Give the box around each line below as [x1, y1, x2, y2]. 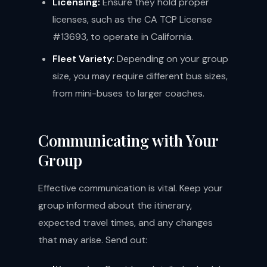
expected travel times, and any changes [38, 216, 213, 229]
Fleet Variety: [52, 52, 114, 65]
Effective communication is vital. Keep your [38, 182, 223, 194]
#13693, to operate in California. [52, 30, 193, 43]
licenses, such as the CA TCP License [52, 13, 212, 26]
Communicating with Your [38, 130, 218, 150]
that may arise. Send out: [38, 234, 147, 246]
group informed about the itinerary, [38, 199, 192, 212]
